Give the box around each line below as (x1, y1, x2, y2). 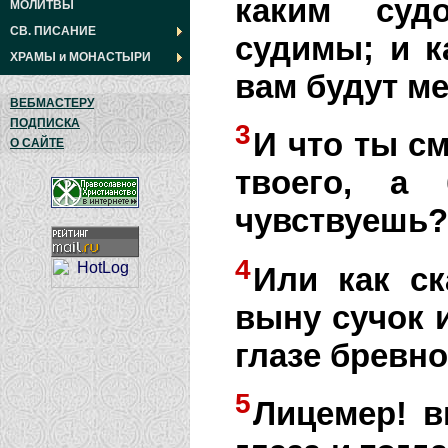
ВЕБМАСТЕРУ (10, 96, 94, 110)
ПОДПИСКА (10, 116, 80, 130)
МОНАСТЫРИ (69, 50, 151, 64)
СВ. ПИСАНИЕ (10, 24, 96, 38)
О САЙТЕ (10, 136, 64, 150)
